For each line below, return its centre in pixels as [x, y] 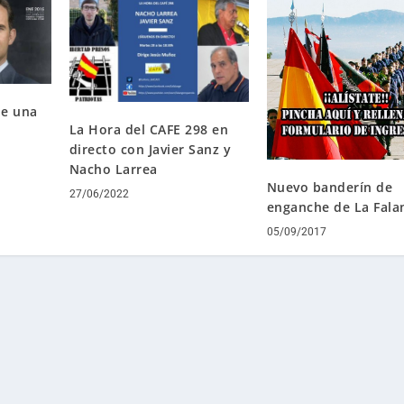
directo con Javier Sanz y [150, 150]
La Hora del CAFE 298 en [149, 130]
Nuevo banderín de [330, 187]
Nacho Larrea [113, 170]
